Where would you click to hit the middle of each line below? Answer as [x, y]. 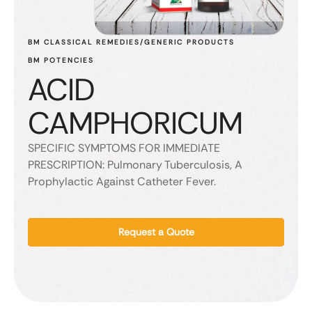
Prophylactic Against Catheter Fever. [122, 182]
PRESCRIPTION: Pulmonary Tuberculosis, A [135, 165]
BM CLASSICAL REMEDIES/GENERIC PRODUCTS [131, 42]
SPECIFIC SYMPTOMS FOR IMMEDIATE [124, 148]
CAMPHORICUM [135, 124]
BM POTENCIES [61, 61]
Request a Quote [156, 232]
